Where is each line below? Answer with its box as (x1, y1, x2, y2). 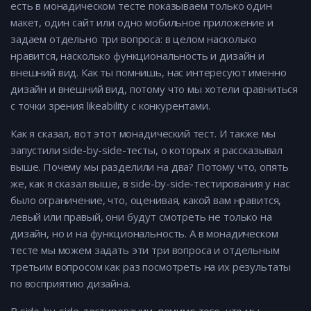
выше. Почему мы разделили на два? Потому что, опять (10, 160, 289, 174)
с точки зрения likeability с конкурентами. (10, 99, 210, 113)
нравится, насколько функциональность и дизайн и (10, 49, 264, 63)
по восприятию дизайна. (10, 276, 131, 291)
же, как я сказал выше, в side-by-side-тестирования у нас (10, 176, 290, 191)
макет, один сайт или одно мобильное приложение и (10, 15, 274, 30)
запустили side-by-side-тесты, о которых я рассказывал (10, 143, 283, 158)
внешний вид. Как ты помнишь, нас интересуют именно (10, 65, 287, 80)
